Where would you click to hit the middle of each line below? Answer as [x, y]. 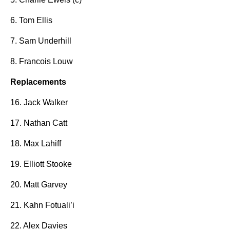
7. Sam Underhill [41, 41]
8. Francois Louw [42, 61]
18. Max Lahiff [36, 143]
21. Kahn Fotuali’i [42, 205]
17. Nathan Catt [39, 123]
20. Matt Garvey [39, 185]
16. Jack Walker [39, 102]
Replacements [38, 82]
